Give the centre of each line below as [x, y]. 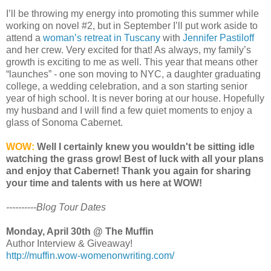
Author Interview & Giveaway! [69, 244]
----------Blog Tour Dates [56, 207]
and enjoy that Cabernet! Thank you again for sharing [129, 171]
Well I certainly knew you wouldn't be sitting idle [145, 147]
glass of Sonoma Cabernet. [64, 123]
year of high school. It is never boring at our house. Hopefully [135, 99]
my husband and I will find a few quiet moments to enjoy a [129, 111]
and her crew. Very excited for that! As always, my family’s [129, 50]
